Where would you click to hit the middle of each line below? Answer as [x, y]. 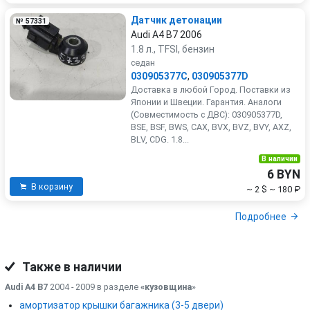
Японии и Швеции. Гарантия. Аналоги [206, 102]
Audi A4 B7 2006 [166, 35]
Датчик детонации [176, 20]
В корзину [52, 186]
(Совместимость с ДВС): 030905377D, [207, 115]
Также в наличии [71, 267]
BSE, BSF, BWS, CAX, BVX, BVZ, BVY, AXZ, [211, 127]
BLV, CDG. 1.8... [160, 139]
